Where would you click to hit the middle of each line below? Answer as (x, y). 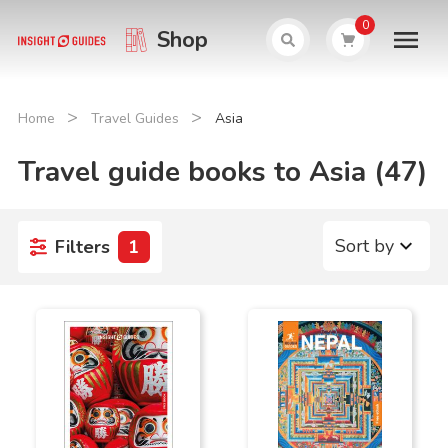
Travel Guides (134, 118)
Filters (82, 246)
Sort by (365, 246)
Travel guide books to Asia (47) (222, 172)
